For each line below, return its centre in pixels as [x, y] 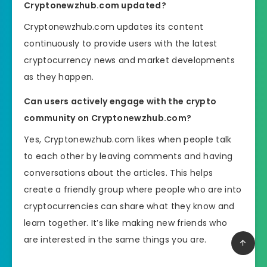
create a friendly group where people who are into [133, 189]
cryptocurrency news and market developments [129, 60]
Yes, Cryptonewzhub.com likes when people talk [128, 139]
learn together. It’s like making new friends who [126, 223]
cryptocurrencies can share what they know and [129, 206]
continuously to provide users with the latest [121, 44]
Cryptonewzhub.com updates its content [114, 27]
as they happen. [59, 77]
